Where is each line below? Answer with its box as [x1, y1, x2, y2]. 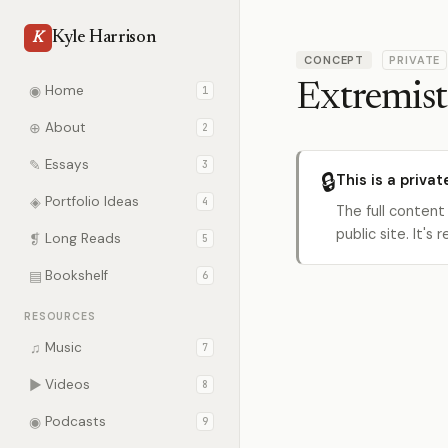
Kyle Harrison [52, 29, 156, 47]
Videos [45, 376, 90, 393]
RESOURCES [24, 310, 96, 323]
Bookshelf [45, 267, 108, 284]
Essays [45, 156, 89, 173]
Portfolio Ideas [45, 193, 139, 210]
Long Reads [45, 230, 121, 247]
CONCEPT [304, 53, 365, 67]
